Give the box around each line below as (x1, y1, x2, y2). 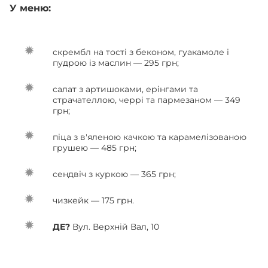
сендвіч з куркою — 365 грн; (53, 168, 176, 179)
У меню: (10, 2, 54, 14)
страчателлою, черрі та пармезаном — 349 (53, 94, 240, 105)
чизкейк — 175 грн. (53, 194, 136, 206)
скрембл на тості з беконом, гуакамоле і (53, 46, 229, 57)
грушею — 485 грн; (53, 142, 139, 153)
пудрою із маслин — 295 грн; (53, 57, 179, 68)
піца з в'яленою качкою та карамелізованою (53, 131, 246, 142)
